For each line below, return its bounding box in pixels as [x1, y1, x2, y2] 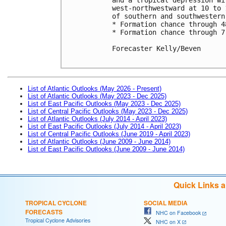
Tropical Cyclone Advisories [25, 216, 90, 224]
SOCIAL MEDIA [144, 198, 188, 207]
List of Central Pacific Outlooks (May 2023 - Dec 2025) [28, 107, 188, 115]
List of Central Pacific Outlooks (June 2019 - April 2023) [28, 130, 190, 138]
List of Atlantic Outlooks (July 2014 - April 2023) [28, 115, 167, 123]
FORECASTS [25, 207, 63, 216]
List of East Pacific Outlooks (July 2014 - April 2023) [28, 122, 181, 130]
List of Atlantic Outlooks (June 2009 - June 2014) [28, 137, 171, 145]
